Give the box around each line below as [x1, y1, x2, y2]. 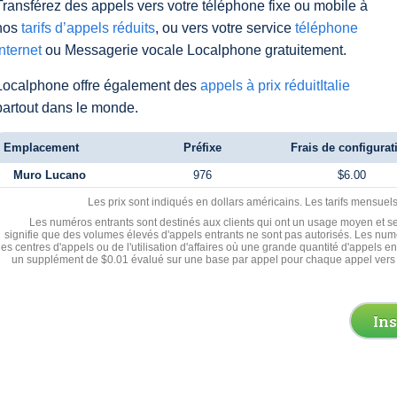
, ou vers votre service [155, 20, 295, 35]
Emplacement [4, 141, 79, 154]
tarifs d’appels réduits [21, 20, 155, 35]
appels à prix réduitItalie [200, 78, 350, 93]
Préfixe [183, 141, 222, 154]
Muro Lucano [12, 168, 86, 182]
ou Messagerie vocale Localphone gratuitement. [42, 43, 346, 58]
